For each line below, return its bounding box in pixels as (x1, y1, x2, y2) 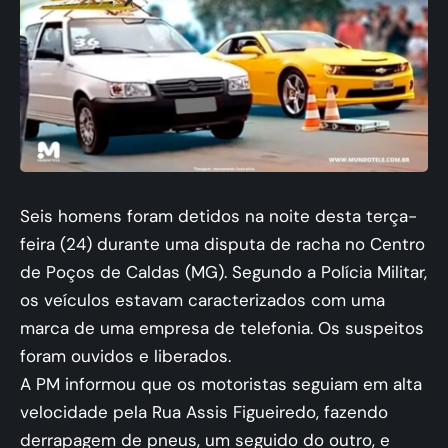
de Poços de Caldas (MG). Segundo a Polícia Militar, (20, 261, 427, 283)
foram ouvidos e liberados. (20, 345, 231, 367)
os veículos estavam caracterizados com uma (20, 289, 385, 311)
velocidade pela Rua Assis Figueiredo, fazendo (20, 401, 388, 423)
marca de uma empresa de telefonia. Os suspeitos (20, 317, 424, 339)
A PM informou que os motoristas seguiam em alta (20, 373, 422, 395)
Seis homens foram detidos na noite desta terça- (20, 205, 417, 227)
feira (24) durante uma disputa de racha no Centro (20, 233, 425, 255)
